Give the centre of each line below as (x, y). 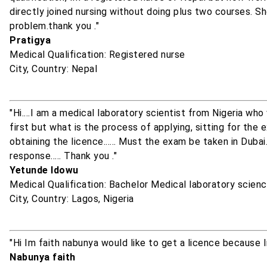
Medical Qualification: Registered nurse (97, 55)
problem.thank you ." (54, 26)
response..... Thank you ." (63, 156)
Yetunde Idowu (44, 170)
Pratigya (30, 41)
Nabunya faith (43, 257)
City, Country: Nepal (53, 69)
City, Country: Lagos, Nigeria (72, 199)
